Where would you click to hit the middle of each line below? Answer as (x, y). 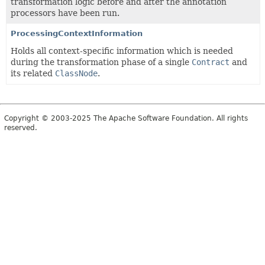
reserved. (21, 128)
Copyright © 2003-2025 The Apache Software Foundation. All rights (126, 118)
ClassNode (76, 73)
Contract (211, 62)
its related (33, 73)
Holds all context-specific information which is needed (122, 51)
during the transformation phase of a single (101, 62)
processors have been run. (65, 13)
